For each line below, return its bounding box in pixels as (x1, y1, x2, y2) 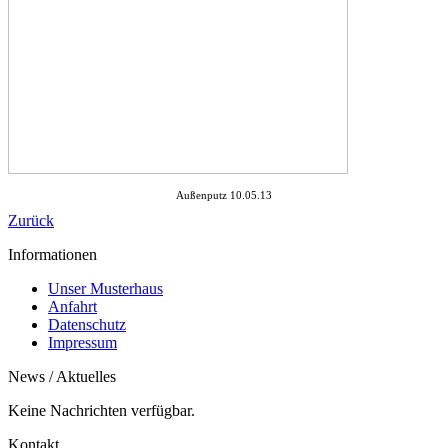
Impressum (48, 333, 117, 351)
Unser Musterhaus (48, 279, 163, 297)
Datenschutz (48, 315, 126, 333)
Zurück (8, 211, 54, 229)
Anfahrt (48, 297, 97, 315)
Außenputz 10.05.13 (176, 188, 272, 201)
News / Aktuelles (8, 367, 116, 385)
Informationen (8, 245, 97, 263)
